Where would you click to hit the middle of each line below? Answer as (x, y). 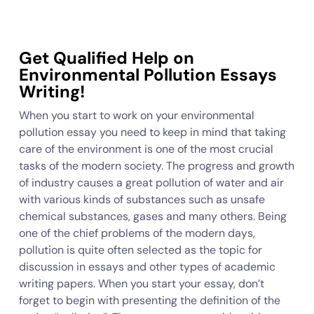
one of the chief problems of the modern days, (137, 233)
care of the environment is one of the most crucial (146, 149)
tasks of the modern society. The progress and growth (156, 166)
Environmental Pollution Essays (148, 75)
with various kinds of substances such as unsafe (142, 199)
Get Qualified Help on (106, 58)
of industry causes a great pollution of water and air (151, 183)
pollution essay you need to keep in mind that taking (152, 132)
